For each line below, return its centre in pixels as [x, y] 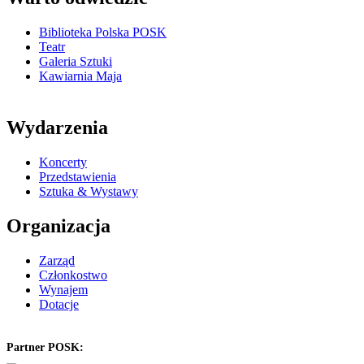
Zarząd [57, 261]
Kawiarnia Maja [80, 76]
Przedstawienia [78, 177]
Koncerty [63, 162]
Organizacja [58, 226]
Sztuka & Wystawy [89, 192]
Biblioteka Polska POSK [103, 32]
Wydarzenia [57, 128]
